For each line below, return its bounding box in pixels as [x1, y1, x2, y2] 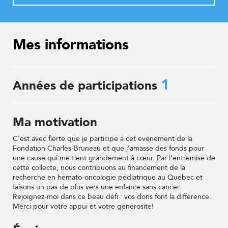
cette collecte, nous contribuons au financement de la [13, 163, 185, 173]
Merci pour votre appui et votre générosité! [13, 202, 154, 211]
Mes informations [13, 35, 129, 54]
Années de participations [13, 77, 161, 94]
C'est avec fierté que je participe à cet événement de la [13, 134, 192, 144]
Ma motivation [13, 114, 97, 131]
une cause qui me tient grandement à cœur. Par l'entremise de [13, 153, 215, 163]
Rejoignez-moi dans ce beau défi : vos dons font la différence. [13, 192, 211, 202]
